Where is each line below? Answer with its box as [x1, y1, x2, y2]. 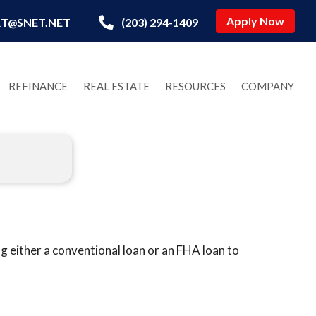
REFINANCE [8, 79, 68, 92]
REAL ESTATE [83, 79, 150, 92]
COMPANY [241, 79, 295, 92]
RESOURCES [165, 79, 226, 92]
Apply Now [226, 14, 284, 28]
